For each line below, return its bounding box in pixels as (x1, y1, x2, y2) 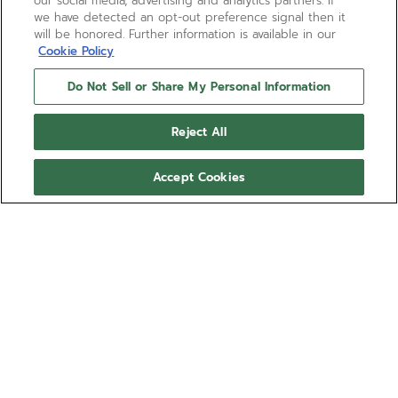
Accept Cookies (153, 169, 245, 186)
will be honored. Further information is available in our (34, 26, 337, 43)
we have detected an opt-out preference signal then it (34, 9, 346, 26)
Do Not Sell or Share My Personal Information (67, 78, 331, 95)
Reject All (171, 123, 227, 140)
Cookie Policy (38, 43, 115, 60)
